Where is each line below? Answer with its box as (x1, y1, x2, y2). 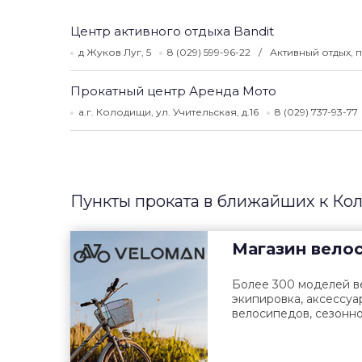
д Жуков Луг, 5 (78, 46, 151, 58)
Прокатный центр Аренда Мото (70, 83, 276, 99)
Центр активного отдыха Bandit (70, 23, 274, 39)
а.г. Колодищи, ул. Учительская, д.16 (78, 106, 259, 118)
